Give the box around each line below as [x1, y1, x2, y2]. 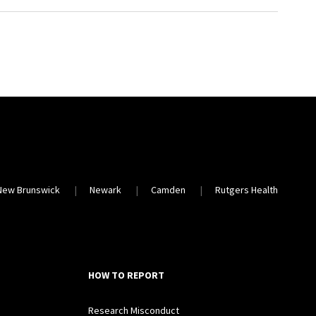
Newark [90, 183, 122, 196]
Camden [151, 183, 186, 196]
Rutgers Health [215, 183, 279, 196]
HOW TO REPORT [88, 269, 165, 282]
